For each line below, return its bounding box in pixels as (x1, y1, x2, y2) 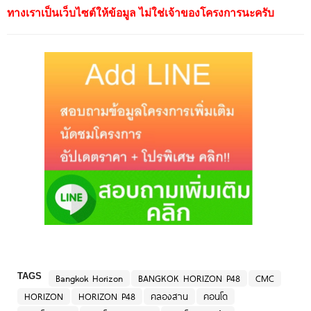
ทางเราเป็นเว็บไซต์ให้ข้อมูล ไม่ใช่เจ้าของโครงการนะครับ (7, 6, 274, 19)
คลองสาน (151, 289, 188, 304)
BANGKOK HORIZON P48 (138, 271, 240, 286)
